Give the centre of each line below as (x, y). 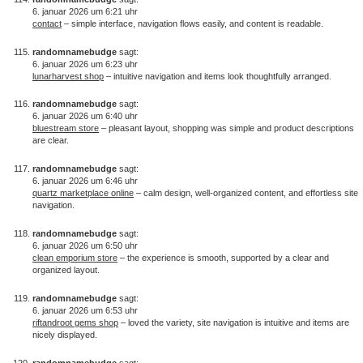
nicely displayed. (65, 334)
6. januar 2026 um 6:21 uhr (85, 11)
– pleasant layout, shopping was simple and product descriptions (226, 128)
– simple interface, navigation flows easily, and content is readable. (192, 23)
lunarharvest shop (68, 76)
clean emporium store (75, 258)
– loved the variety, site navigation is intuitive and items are (234, 322)
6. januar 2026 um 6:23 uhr (85, 64)
